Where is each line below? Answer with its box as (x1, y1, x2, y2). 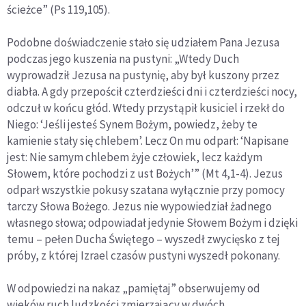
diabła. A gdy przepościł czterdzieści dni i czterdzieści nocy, (7, 84, 297, 100)
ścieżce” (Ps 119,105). (7, 2, 110, 18)
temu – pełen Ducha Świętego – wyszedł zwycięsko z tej (7, 232, 280, 247)
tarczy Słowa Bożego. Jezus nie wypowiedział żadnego (7, 199, 272, 214)
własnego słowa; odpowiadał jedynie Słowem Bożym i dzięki (7, 215, 298, 231)
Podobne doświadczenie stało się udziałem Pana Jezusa (7, 35, 279, 51)
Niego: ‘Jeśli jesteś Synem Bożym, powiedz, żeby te (7, 117, 258, 133)
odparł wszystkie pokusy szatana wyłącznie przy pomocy (7, 182, 285, 198)
